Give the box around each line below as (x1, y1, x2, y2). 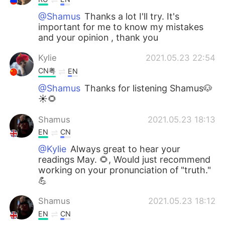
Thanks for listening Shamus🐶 (84, 83, 213, 94)
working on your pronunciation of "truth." (38, 165, 211, 176)
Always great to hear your (68, 144, 181, 155)
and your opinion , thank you (38, 32, 159, 43)
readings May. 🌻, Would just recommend (38, 154, 211, 165)
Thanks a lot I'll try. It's (84, 11, 180, 22)
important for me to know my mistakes (38, 21, 204, 32)
